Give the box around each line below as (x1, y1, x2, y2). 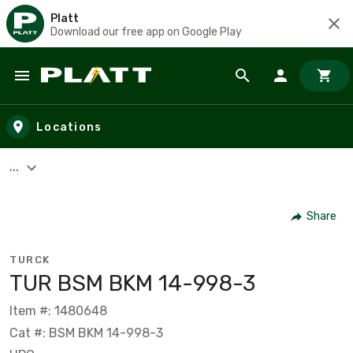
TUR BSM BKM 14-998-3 (9, 269, 255, 296)
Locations (36, 120, 102, 134)
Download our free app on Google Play (50, 24, 242, 39)
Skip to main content (15, 82, 151, 100)
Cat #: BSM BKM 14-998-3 (9, 325, 163, 340)
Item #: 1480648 (9, 303, 107, 318)
